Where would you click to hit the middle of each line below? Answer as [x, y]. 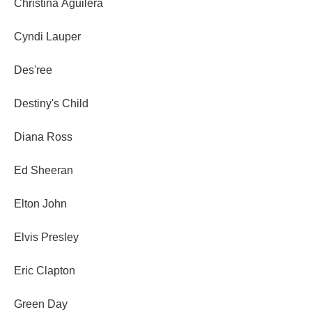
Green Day [41, 304]
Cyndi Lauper [47, 37]
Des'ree [33, 70]
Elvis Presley [46, 237]
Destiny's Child [51, 104]
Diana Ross [43, 137]
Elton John [40, 204]
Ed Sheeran [44, 171]
